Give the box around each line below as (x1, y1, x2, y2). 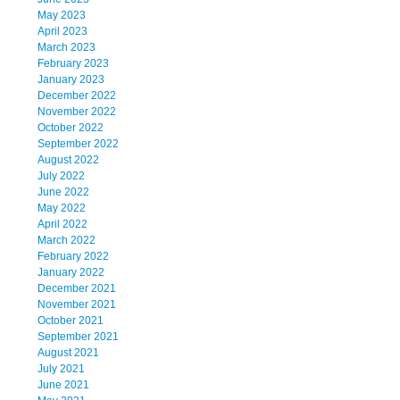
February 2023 (37, 57, 109, 71)
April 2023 (37, 25, 87, 38)
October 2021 (37, 314, 104, 328)
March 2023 (37, 41, 96, 54)
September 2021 (37, 330, 119, 344)
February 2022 (37, 250, 109, 263)
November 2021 (37, 298, 116, 312)
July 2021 (37, 362, 85, 376)
